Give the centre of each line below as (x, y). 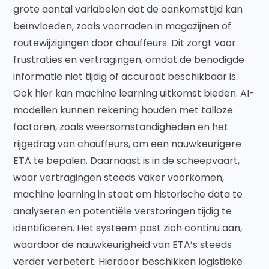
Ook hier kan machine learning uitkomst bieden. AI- (134, 94)
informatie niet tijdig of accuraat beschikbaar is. (126, 77)
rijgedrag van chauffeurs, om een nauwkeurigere (128, 144)
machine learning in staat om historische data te (128, 195)
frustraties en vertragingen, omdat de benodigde (129, 60)
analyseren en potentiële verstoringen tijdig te (123, 211)
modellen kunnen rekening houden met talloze (123, 110)
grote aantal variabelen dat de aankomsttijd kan (128, 10)
